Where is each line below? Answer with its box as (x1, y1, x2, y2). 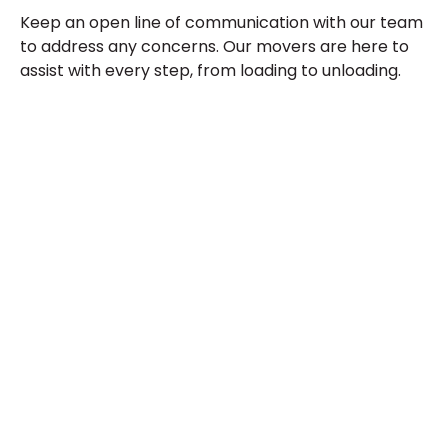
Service (259, 332, 383, 376)
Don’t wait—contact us (231, 417, 411, 441)
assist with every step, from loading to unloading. (20, 58, 401, 82)
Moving (261, 290, 381, 334)
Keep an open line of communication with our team (20, 10, 423, 34)
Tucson (262, 248, 380, 292)
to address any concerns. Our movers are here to (20, 34, 409, 58)
